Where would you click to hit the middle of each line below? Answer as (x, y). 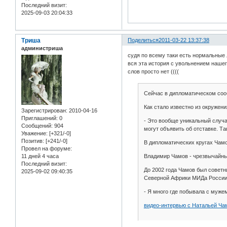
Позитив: (33, 141)
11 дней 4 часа (40, 156)
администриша (42, 48)
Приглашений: (40, 118)
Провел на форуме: (47, 148)
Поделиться (143, 40)
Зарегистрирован (44, 110)
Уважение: (34, 133)
